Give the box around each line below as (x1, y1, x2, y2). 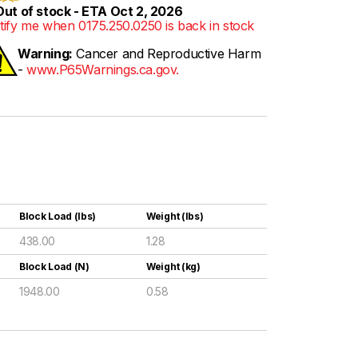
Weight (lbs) (146, 210, 204, 222)
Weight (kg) (146, 261, 201, 272)
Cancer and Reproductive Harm (72, 46, 261, 62)
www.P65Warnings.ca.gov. (26, 62, 180, 78)
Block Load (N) (19, 261, 89, 272)
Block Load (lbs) (19, 210, 97, 222)
